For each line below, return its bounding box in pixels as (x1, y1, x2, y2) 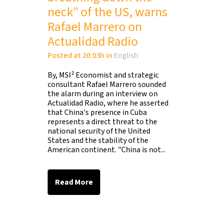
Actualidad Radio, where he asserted (48, 98, 168, 109)
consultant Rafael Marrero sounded (48, 79, 166, 90)
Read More (55, 177, 93, 188)
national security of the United (48, 126, 150, 137)
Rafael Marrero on (48, 18, 142, 36)
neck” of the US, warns (48, 3, 167, 21)
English (114, 50, 138, 61)
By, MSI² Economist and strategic (48, 70, 159, 81)
